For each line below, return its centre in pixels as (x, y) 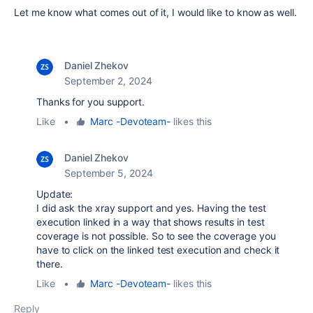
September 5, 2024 (109, 173)
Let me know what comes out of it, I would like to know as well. (155, 12)
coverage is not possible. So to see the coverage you (156, 236)
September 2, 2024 (108, 81)
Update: (55, 194)
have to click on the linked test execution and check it (158, 250)
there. (50, 264)
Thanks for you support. (91, 102)
